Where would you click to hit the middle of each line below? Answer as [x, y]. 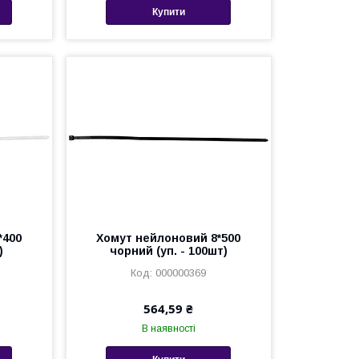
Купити [168, 12]
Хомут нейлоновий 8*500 [169, 238]
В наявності [168, 329]
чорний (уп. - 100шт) [168, 251]
